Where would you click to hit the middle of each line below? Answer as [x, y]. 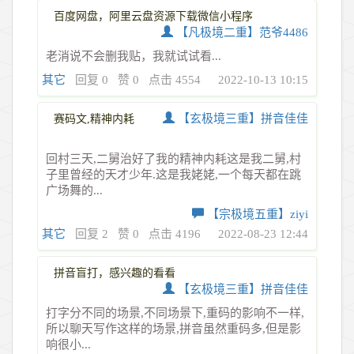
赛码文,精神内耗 [94, 119]
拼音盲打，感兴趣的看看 [115, 273]
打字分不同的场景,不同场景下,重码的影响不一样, [175, 313]
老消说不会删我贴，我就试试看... [134, 56]
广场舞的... [74, 190]
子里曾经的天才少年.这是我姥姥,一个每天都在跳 [173, 174]
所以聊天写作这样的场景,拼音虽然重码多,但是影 [173, 328]
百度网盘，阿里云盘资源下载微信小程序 [153, 16]
